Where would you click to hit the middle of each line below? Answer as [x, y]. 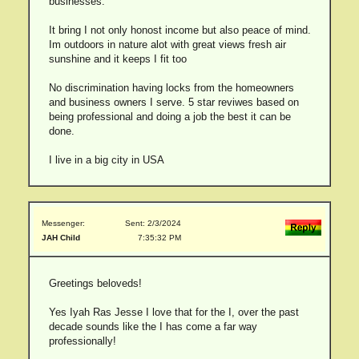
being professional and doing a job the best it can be [169, 117]
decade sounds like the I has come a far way [153, 327]
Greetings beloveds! [95, 283]
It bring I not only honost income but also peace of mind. [179, 30]
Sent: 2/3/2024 [153, 223]
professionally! [82, 341]
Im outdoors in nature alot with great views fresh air [167, 44]
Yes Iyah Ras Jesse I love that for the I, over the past [173, 312]
